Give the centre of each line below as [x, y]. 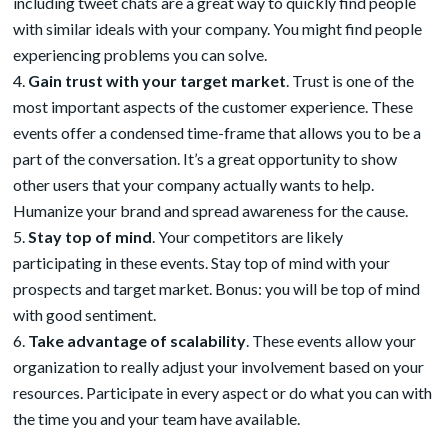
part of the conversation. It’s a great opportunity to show [205, 158]
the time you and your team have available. [157, 418]
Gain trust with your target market [157, 80]
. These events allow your [331, 340]
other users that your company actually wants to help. [194, 184]
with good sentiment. [85, 314]
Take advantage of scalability [137, 340]
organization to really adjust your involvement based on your [219, 366]
